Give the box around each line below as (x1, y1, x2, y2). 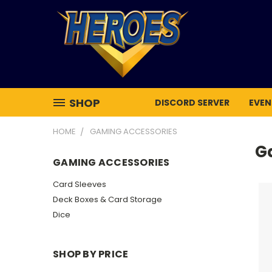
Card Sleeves (53, 178, 106, 190)
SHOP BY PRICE (53, 246, 129, 261)
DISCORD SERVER (155, 97, 229, 109)
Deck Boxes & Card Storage (53, 193, 162, 205)
